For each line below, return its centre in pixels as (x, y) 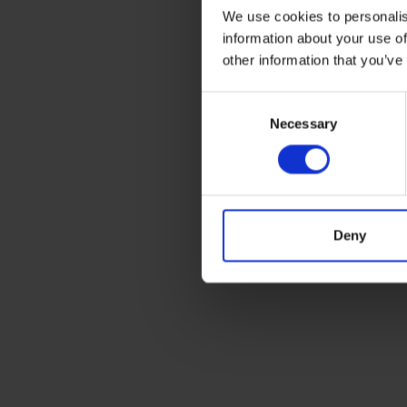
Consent (226, 102)
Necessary (303, 124)
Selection (228, 124)
